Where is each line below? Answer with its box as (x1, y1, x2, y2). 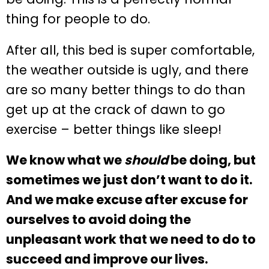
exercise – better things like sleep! (6, 120, 222, 138)
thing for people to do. (6, 10, 150, 28)
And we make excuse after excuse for (6, 191, 248, 209)
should (124, 151, 168, 169)
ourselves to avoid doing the (6, 211, 191, 229)
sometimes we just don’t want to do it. (6, 171, 252, 189)
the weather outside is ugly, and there (6, 61, 249, 79)
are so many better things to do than (6, 80, 246, 98)
